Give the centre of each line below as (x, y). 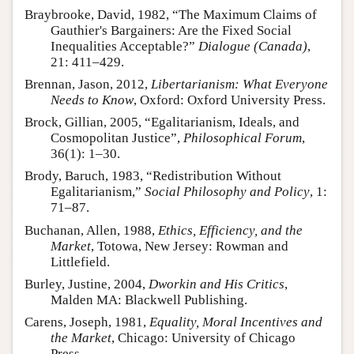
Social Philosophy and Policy (227, 192)
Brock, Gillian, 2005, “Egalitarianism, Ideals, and (162, 122)
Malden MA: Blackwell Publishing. (149, 299)
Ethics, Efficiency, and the (230, 230)
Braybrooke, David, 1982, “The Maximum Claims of (171, 14)
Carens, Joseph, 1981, (87, 322)
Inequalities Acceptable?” (124, 46)
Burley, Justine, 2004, (87, 284)
